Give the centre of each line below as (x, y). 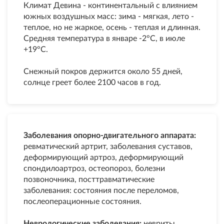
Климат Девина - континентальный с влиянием (110, 5)
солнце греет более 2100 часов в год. (92, 82)
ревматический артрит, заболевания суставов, (108, 146)
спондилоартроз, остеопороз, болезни (94, 168)
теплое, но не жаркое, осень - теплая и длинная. (112, 27)
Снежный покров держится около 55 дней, (103, 71)
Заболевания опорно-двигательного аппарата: (110, 135)
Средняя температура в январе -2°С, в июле (104, 38)
